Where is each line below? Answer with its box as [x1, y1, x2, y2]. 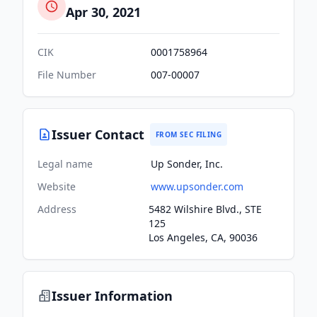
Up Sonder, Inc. [151, 157, 223, 171]
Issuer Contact [52, 126, 144, 143]
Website [38, 180, 76, 193]
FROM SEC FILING [156, 129, 221, 139]
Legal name [38, 157, 93, 171]
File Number [38, 68, 96, 81]
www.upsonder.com [151, 180, 243, 193]
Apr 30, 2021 [66, 4, 141, 21]
